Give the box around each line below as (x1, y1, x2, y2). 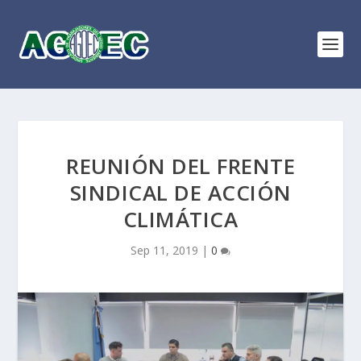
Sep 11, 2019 (131, 243, 198, 258)
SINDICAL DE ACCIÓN (69, 178, 292, 207)
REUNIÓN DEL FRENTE (66, 151, 295, 180)
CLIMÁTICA (122, 205, 239, 234)
